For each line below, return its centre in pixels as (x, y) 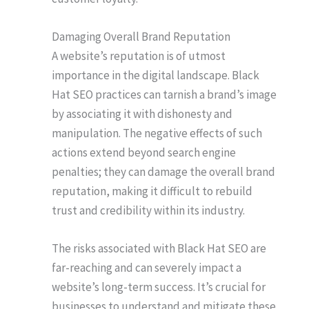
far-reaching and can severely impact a (147, 268)
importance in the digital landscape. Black (156, 76)
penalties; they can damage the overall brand (163, 172)
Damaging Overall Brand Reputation (141, 37)
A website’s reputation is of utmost (139, 56)
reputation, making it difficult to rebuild (152, 191)
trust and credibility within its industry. (148, 211)
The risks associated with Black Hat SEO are (159, 249)
